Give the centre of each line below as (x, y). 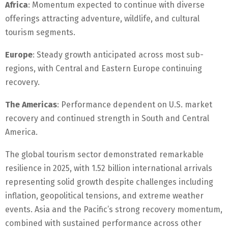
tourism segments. (40, 33)
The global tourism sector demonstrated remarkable (104, 155)
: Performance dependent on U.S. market (135, 105)
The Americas (31, 105)
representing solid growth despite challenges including (109, 182)
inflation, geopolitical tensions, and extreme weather (104, 196)
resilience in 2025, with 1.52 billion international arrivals (109, 168)
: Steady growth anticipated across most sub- (118, 55)
